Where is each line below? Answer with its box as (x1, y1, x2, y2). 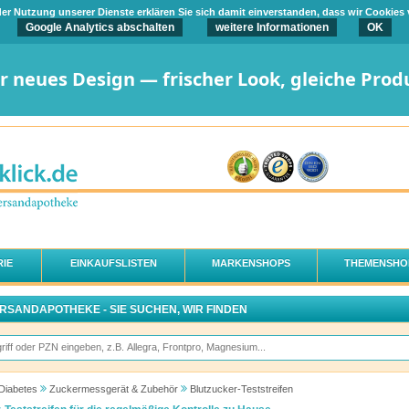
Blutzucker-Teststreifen (189, 383, 293, 395)
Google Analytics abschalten (26, 20, 174, 34)
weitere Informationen (215, 20, 329, 34)
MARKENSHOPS (212, 257, 290, 269)
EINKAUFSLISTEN (69, 257, 157, 269)
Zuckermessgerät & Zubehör (48, 383, 178, 395)
